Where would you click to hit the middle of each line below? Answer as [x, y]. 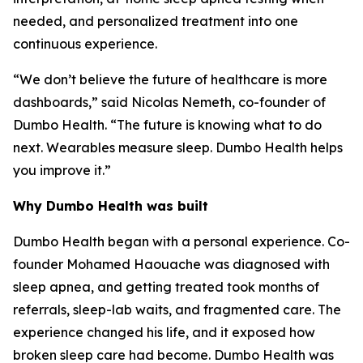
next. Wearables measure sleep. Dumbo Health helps [178, 148]
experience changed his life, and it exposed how [164, 333]
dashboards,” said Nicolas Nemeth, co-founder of [169, 102]
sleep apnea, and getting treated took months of [166, 287]
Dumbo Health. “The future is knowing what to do [167, 125]
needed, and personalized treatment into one [156, 21]
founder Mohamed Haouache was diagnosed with [171, 265]
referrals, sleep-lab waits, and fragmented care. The [177, 310]
